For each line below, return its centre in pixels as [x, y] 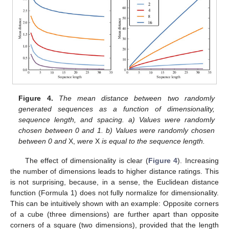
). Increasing [198, 161]
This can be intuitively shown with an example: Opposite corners [114, 204]
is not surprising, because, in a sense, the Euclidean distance [114, 182]
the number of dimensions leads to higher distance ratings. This [114, 171]
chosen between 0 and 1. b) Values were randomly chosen [117, 131]
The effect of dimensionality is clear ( [86, 161]
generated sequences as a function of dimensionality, [117, 109]
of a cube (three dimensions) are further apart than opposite [114, 214]
